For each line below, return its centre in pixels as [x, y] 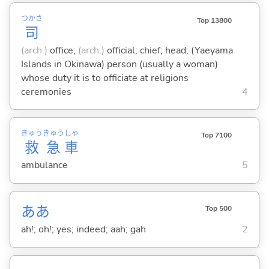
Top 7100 [216, 135]
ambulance [44, 165]
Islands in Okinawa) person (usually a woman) [119, 64]
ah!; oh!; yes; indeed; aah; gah [83, 230]
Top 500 [218, 209]
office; [62, 50]
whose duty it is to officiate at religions [104, 78]
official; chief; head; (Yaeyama [168, 50]
